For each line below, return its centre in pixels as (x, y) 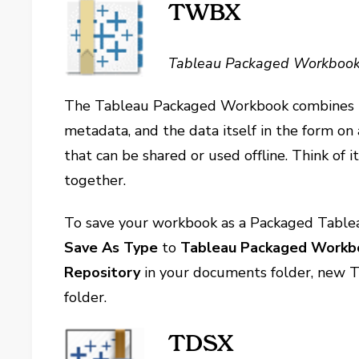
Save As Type (111, 248)
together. (95, 180)
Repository (103, 272)
